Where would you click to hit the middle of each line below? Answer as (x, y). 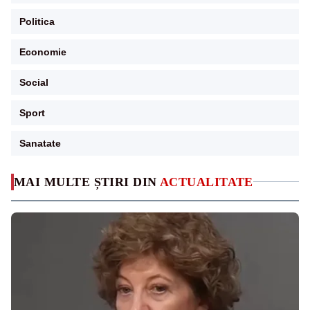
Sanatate (40, 143)
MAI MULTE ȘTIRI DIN (87, 182)
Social (34, 82)
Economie (43, 52)
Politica (37, 21)
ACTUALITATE (207, 182)
